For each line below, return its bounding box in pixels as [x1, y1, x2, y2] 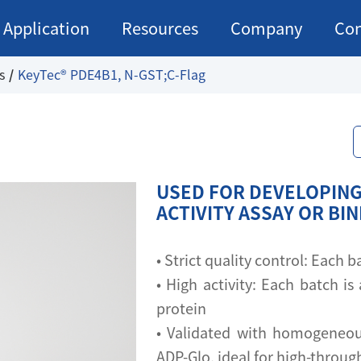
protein [156, 301, 206, 316]
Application [3, 20, 89, 36]
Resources [122, 20, 198, 36]
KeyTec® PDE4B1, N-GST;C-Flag [18, 68, 205, 81]
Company [230, 20, 302, 36]
